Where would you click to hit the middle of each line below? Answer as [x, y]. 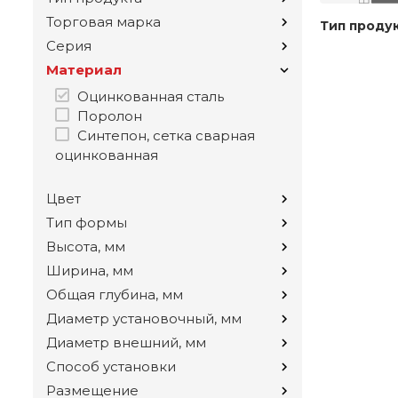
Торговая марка [103, 22]
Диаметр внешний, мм [126, 343]
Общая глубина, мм [115, 295]
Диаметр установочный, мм [144, 319]
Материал [84, 70]
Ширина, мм [90, 271]
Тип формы [87, 223]
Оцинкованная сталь [151, 97]
